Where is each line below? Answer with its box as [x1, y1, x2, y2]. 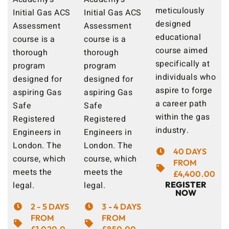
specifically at [155, 58, 210, 71]
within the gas [155, 111, 210, 124]
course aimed [155, 44, 208, 57]
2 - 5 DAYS [31, 201, 70, 212]
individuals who [155, 71, 216, 84]
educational [155, 31, 201, 44]
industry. [155, 124, 191, 137]
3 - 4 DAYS [102, 201, 141, 212]
